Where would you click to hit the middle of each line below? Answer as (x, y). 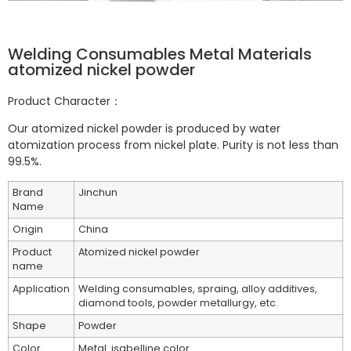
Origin (28, 230)
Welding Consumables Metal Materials (160, 54)
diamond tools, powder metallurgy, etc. (178, 303)
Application (41, 289)
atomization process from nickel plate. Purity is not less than (173, 145)
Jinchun (98, 193)
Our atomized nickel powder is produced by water (144, 128)
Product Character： (65, 101)
